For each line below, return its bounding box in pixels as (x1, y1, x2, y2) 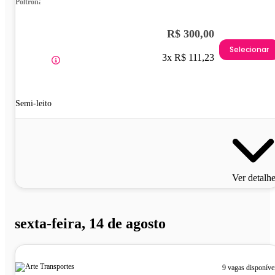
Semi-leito (15, 99, 52, 109)
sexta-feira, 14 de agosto (15, 215, 166, 232)
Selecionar (230, 44, 269, 55)
